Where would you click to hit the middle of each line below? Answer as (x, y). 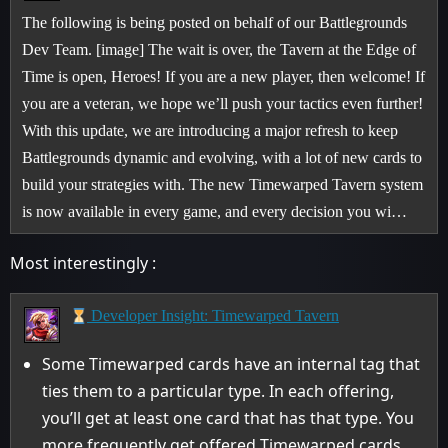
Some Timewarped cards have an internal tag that (231, 363)
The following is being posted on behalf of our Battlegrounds (215, 22)
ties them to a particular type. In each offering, (218, 390)
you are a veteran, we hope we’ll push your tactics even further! (223, 103)
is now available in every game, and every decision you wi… (215, 211)
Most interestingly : (83, 262)
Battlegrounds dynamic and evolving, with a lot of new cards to (222, 157)
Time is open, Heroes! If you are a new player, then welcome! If (224, 76)
